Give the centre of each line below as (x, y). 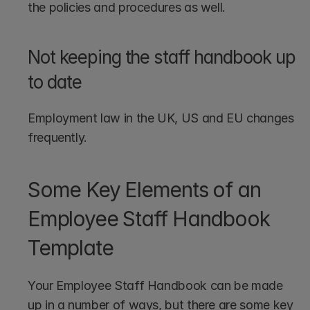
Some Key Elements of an (144, 189)
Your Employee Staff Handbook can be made (155, 285)
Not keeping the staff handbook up (162, 57)
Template (71, 247)
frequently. (59, 137)
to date (55, 82)
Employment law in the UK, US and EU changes (161, 118)
